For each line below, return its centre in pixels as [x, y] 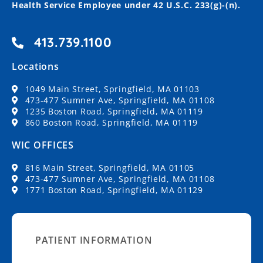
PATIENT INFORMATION [94, 240]
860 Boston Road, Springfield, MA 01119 [112, 122]
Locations [36, 66]
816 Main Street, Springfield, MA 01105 [110, 168]
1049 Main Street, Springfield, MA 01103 [112, 89]
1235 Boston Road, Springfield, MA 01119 [114, 111]
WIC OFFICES [43, 145]
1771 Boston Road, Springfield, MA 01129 [114, 190]
